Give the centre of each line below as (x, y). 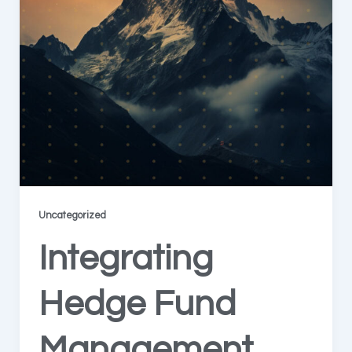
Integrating (125, 259)
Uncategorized (72, 216)
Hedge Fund (137, 304)
